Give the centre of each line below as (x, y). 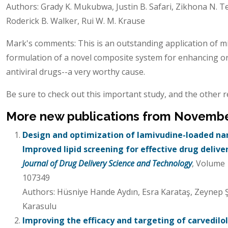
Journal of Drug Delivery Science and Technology (107, 163)
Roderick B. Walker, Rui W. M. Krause (76, 21)
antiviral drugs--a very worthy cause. (76, 72)
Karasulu (39, 206)
